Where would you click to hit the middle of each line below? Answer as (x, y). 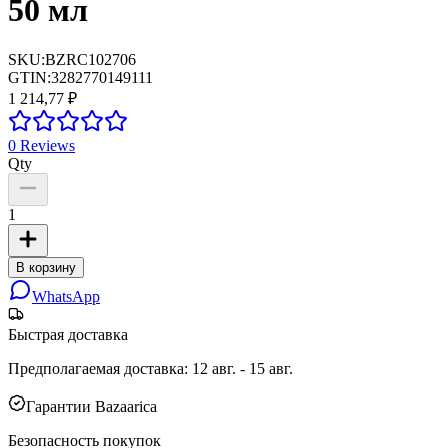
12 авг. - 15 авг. (242, 368)
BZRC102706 (90, 59)
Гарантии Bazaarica (91, 406)
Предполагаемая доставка (96, 368)
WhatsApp (66, 296)
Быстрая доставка (68, 334)
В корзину (46, 267)
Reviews (45, 145)
